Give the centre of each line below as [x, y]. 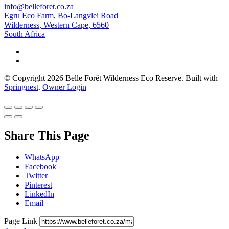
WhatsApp [42, 157]
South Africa [25, 34]
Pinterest [38, 185]
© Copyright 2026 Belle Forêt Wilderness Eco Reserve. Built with [111, 78]
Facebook [40, 166]
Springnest [21, 87]
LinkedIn [39, 194]
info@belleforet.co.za [39, 6]
